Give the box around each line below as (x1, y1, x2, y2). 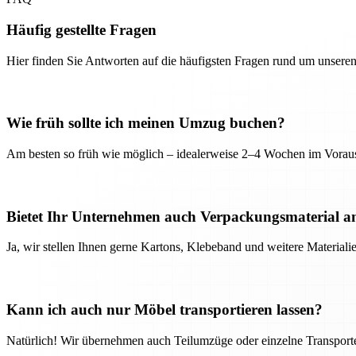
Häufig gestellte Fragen (6, 21, 157, 38)
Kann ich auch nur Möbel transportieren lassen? (6, 301, 323, 319)
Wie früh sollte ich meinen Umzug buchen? (6, 114, 285, 132)
